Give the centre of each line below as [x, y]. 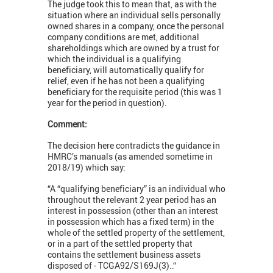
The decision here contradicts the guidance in [134, 146]
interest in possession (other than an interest [133, 211]
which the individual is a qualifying [114, 59]
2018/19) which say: [87, 168]
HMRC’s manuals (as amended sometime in [130, 157]
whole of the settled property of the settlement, [136, 233]
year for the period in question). [107, 103]
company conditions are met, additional [123, 37]
